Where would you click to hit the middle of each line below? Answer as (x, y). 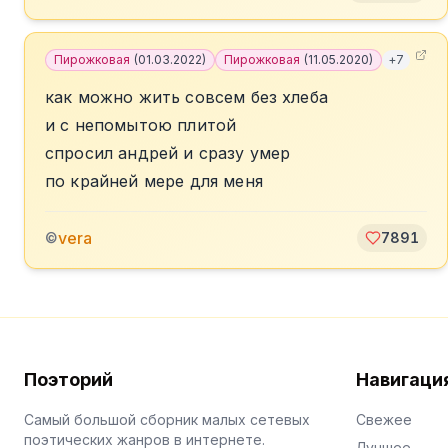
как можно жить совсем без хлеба (186, 97)
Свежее (384, 419)
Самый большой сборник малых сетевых (167, 419)
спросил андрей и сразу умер (168, 153)
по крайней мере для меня (154, 181)
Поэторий (68, 379)
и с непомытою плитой (141, 125)
